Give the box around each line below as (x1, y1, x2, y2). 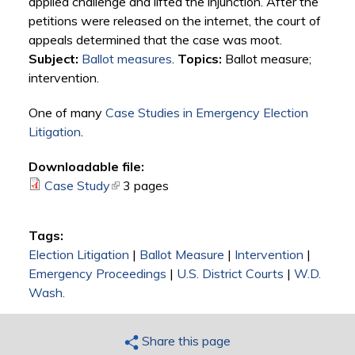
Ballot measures (81, 51, 172, 67)
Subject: (28, 51, 78, 67)
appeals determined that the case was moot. (28, 32, 282, 48)
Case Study (44, 177, 110, 194)
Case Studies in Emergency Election (105, 105, 308, 121)
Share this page (138, 333, 231, 349)
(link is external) (109, 177, 198, 194)
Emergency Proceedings (28, 265, 166, 282)
